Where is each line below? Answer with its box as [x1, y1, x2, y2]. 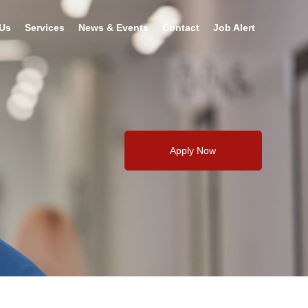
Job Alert [212, 22, 255, 33]
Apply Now [170, 144, 217, 156]
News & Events [78, 22, 148, 33]
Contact [162, 22, 199, 33]
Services [24, 22, 65, 33]
